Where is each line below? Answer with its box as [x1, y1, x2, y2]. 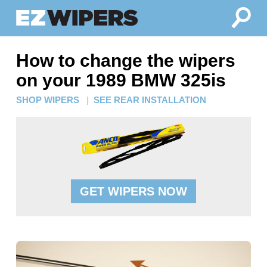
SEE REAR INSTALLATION [93, 95, 206, 105]
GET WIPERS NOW [79, 185, 187, 198]
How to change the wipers [15, 51, 235, 70]
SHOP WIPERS [15, 95, 79, 105]
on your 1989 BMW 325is [15, 70, 226, 90]
